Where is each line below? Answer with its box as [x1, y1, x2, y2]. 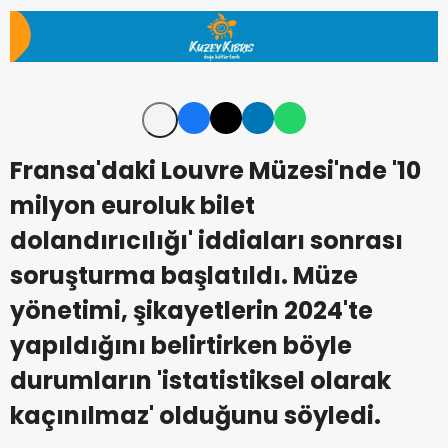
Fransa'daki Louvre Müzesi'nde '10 [10, 154, 421, 188]
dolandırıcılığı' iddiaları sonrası [10, 224, 403, 258]
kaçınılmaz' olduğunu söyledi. [10, 399, 381, 433]
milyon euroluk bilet [10, 189, 255, 223]
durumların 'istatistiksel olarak [10, 364, 391, 398]
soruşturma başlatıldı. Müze [10, 259, 358, 293]
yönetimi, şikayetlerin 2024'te [10, 294, 373, 328]
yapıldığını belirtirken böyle [10, 329, 352, 363]
